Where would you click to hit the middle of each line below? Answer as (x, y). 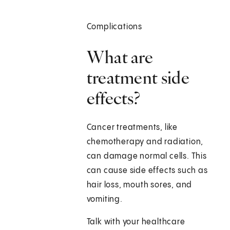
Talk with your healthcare (136, 222)
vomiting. (104, 200)
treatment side (138, 78)
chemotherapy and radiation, (145, 142)
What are (120, 57)
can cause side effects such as (147, 171)
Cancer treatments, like (132, 128)
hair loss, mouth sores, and (139, 185)
